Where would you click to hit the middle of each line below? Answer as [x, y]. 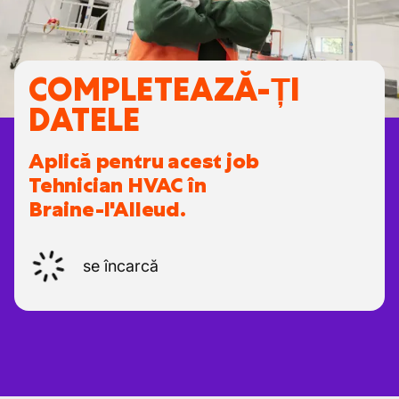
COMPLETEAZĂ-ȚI [164, 90]
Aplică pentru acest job [144, 161]
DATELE [84, 120]
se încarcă [121, 266]
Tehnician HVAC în [118, 185]
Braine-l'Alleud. [107, 209]
